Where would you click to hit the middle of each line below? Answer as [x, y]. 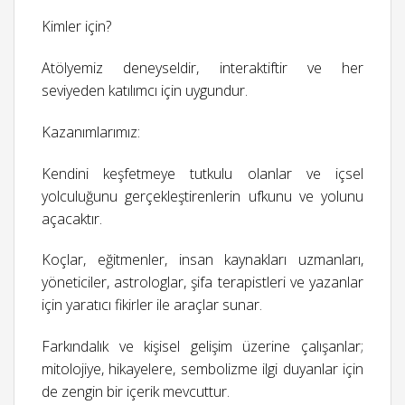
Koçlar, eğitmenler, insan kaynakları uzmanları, [202, 260]
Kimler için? [76, 27]
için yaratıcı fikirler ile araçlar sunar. [152, 305]
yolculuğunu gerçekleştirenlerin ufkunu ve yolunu [202, 196]
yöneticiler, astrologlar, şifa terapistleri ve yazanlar [202, 283]
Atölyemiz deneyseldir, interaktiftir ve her [202, 68]
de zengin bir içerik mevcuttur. [136, 392]
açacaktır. [72, 218]
